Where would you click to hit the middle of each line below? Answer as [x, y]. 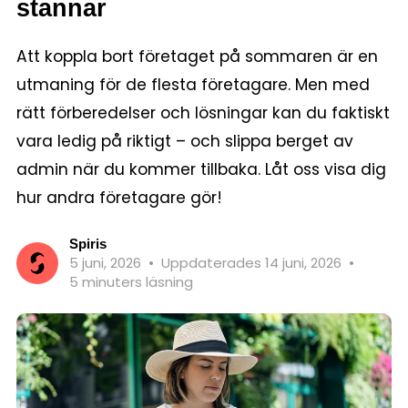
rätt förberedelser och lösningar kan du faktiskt [203, 113]
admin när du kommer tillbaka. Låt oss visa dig [201, 169]
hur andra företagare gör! [119, 198]
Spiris [88, 244]
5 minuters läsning [131, 282]
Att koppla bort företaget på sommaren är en [197, 56]
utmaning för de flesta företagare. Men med [193, 85]
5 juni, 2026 [107, 263]
